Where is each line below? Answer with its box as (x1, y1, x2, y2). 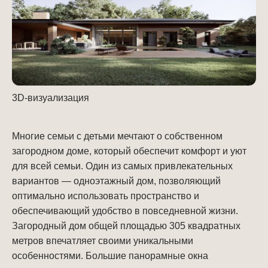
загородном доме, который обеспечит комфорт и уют (12, 145, 246, 156)
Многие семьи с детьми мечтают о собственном (12, 130, 223, 141)
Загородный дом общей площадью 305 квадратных (12, 220, 240, 231)
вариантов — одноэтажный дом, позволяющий (12, 175, 221, 186)
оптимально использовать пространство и (12, 190, 199, 201)
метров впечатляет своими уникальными (12, 235, 193, 246)
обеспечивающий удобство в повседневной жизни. (12, 205, 238, 216)
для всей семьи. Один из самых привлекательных (12, 160, 233, 171)
